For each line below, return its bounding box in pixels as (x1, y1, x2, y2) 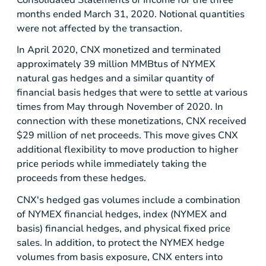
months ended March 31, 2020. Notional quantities (17, 8, 245, 21)
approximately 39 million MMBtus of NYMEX (17, 58, 216, 71)
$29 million (17, 129, 67, 142)
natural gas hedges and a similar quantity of (17, 72, 214, 85)
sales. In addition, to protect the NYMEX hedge (17, 236, 224, 249)
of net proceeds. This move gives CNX (67, 129, 238, 142)
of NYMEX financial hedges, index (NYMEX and (17, 207, 227, 221)
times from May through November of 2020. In (17, 100, 223, 114)
